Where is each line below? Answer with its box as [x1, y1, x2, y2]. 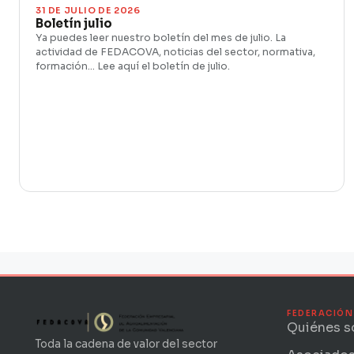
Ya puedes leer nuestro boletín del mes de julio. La [36, 31, 286, 44]
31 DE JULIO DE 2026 [36, 4, 141, 16]
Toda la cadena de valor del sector [35, 337, 217, 351]
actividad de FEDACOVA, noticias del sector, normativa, [36, 45, 315, 58]
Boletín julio [36, 15, 112, 31]
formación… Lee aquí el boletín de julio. [36, 59, 230, 73]
